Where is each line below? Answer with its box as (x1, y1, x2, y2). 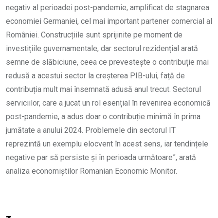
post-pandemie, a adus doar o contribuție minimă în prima (6, 112, 200, 122)
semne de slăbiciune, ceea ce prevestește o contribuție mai (6, 57, 209, 67)
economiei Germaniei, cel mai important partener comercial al (6, 17, 212, 26)
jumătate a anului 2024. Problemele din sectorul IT (6, 126, 176, 135)
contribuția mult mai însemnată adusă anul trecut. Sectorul (6, 85, 201, 94)
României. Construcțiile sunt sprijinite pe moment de (6, 30, 182, 40)
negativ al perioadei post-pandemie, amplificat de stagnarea (6, 3, 209, 13)
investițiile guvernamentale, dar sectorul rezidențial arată (6, 44, 198, 54)
